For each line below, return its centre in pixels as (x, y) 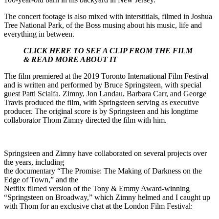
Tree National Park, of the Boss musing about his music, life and (103, 25)
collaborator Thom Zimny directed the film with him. (85, 120)
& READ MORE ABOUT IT (70, 60)
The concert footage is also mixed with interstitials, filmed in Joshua (108, 17)
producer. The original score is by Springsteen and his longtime (101, 111)
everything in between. (39, 34)
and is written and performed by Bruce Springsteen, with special (103, 85)
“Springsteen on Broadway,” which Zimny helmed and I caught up (107, 197)
